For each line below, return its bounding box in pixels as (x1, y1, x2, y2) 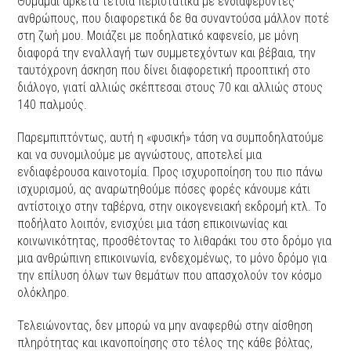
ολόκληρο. (17, 285, 71, 301)
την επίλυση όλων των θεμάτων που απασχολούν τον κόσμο (17, 268, 323, 284)
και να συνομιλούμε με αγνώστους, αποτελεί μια (17, 147, 262, 163)
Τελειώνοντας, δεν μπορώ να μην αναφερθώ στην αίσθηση (17, 318, 313, 334)
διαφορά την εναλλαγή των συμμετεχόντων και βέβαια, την (17, 45, 317, 61)
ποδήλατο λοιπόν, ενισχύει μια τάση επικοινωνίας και (17, 216, 288, 232)
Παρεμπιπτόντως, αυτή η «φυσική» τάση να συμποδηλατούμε (17, 130, 324, 146)
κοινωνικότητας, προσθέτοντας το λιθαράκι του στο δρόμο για (17, 233, 332, 249)
